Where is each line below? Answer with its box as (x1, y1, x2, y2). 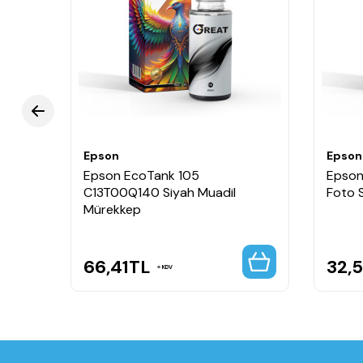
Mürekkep (83, 201, 141, 219)
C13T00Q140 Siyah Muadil (83, 184, 236, 202)
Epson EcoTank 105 (83, 167, 199, 185)
